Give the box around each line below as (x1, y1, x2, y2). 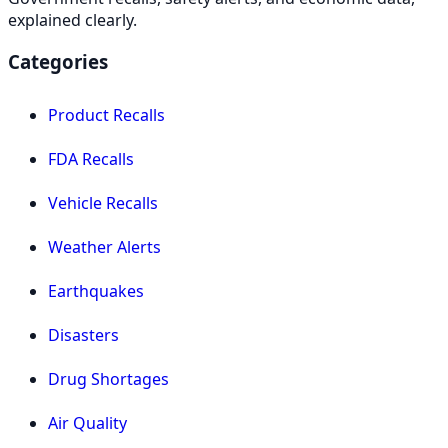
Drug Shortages (48, 367, 169, 390)
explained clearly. (8, 8, 137, 31)
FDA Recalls (48, 147, 134, 170)
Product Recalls (48, 103, 165, 126)
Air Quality (48, 411, 127, 434)
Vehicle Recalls (48, 191, 158, 214)
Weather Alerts (48, 235, 161, 258)
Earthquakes (48, 279, 144, 302)
